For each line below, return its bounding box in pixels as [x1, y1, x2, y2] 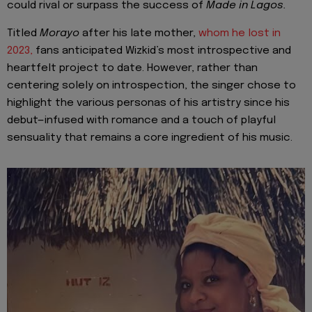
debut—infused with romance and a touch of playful [7, 115, 276, 127]
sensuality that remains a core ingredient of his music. [7, 132, 292, 144]
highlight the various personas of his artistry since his [7, 97, 290, 109]
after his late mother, [79, 28, 198, 40]
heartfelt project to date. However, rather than [7, 63, 258, 75]
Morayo [40, 28, 79, 40]
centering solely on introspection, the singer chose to [7, 80, 296, 92]
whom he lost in [198, 28, 281, 40]
